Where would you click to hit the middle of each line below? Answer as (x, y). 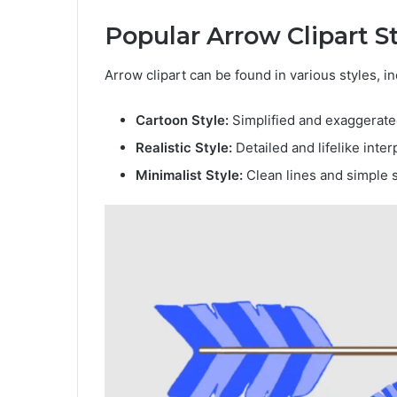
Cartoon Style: (182, 121)
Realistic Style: (184, 148)
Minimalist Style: (189, 175)
